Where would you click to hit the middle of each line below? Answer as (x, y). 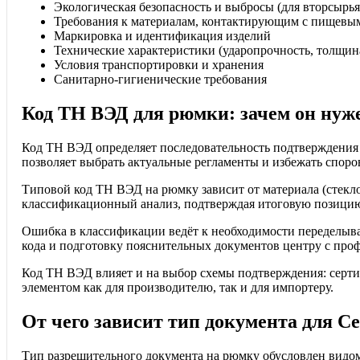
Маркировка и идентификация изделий (162, 36)
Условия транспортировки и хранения (159, 65)
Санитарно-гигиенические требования (160, 80)
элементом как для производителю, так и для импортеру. (178, 288)
